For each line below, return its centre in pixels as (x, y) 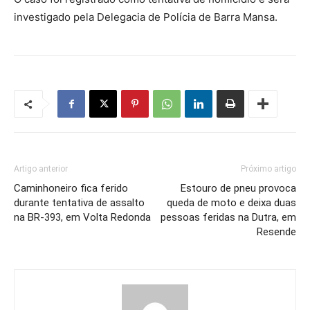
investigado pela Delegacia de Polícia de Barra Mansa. (146, 17)
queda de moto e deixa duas (231, 203)
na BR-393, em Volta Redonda (82, 218)
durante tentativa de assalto (79, 203)
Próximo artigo (268, 169)
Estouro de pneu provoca (238, 189)
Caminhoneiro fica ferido (71, 189)
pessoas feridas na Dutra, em (228, 218)
